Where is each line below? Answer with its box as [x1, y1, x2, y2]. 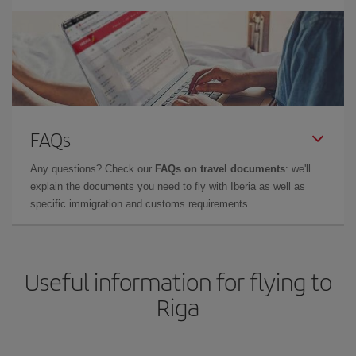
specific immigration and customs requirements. [30, 198, 251, 210]
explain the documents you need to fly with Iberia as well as [30, 180, 305, 192]
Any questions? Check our [30, 163, 155, 175]
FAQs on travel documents [155, 163, 285, 175]
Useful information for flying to [24, 265, 332, 298]
